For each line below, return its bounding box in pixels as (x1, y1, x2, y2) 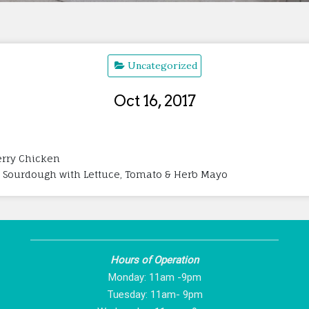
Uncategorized (128, 59, 197, 72)
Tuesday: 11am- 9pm (106, 288, 203, 301)
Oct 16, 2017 (113, 91, 196, 110)
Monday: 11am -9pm (108, 270, 201, 283)
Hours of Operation (110, 253, 199, 266)
